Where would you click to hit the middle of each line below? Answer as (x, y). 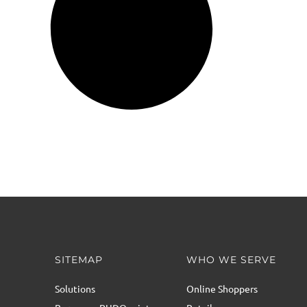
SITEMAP (79, 259)
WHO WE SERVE (231, 259)
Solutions (75, 288)
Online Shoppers (222, 288)
